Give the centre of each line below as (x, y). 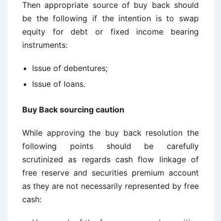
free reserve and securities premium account (110, 173)
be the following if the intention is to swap (110, 18)
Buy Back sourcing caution (73, 110)
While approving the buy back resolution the (110, 133)
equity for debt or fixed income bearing (110, 32)
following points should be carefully (110, 146)
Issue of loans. (59, 84)
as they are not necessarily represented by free (110, 186)
